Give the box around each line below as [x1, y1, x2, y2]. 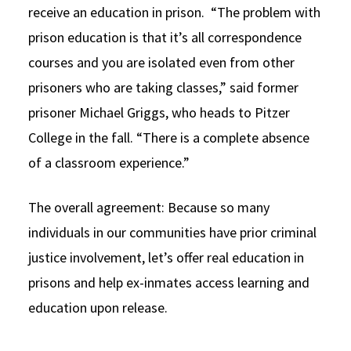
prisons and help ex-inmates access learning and [28, 273, 309, 291]
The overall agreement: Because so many [28, 197, 270, 216]
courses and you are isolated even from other [28, 52, 295, 71]
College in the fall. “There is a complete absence [28, 128, 309, 147]
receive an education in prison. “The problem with [28, 2, 320, 21]
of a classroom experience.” [28, 153, 190, 172]
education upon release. [28, 298, 168, 317]
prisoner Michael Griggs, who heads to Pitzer [28, 103, 290, 121]
